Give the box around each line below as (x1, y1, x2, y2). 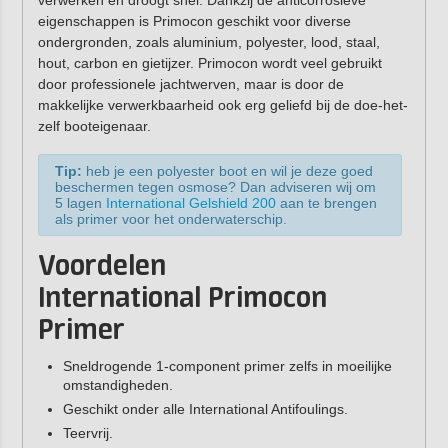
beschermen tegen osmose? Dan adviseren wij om (54, 179, 376, 196)
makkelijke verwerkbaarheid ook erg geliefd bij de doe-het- (37, 97, 408, 114)
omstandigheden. (62, 377, 173, 394)
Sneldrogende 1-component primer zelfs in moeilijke (62, 358, 392, 375)
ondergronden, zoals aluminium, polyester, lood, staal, (37, 34, 380, 51)
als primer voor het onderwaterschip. (54, 211, 287, 228)
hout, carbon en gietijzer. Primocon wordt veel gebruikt (37, 55, 382, 72)
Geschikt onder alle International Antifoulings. (62, 401, 348, 418)
